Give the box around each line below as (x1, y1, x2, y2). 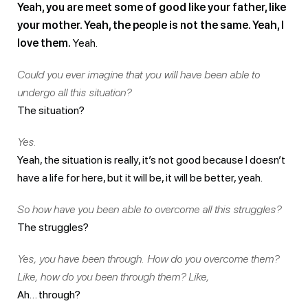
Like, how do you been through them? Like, (17, 269, 209, 283)
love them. (17, 36, 71, 49)
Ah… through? (17, 287, 80, 301)
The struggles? (17, 220, 89, 234)
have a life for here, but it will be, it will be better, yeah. (17, 170, 263, 184)
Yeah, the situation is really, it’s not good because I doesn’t (17, 153, 285, 166)
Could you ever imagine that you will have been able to (17, 67, 260, 81)
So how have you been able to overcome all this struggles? (17, 202, 281, 216)
